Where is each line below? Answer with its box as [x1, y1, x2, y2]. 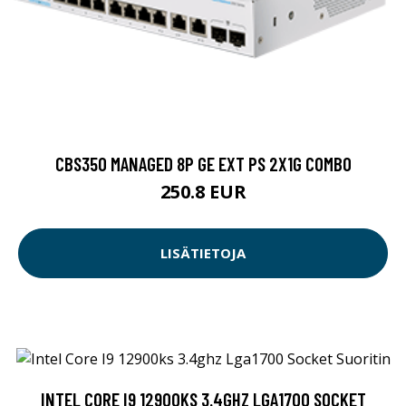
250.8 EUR [159, 179, 246, 204]
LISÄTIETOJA [160, 244, 246, 263]
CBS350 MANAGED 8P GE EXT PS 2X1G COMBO [54, 151, 352, 175]
